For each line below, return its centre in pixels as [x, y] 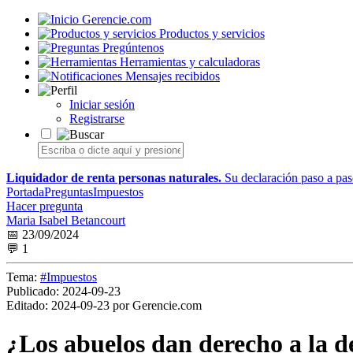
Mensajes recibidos [173, 76]
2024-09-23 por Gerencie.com [125, 305]
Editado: [27, 305]
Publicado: [33, 291]
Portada [25, 192]
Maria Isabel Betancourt [66, 220]
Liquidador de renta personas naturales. [114, 178]
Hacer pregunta [45, 206]
